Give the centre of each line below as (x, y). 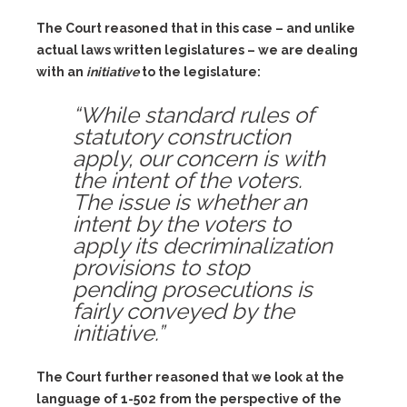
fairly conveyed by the (184, 311)
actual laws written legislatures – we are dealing (197, 50)
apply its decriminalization (203, 246)
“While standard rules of (193, 115)
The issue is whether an (190, 202)
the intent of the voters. (188, 180)
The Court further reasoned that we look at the (190, 377)
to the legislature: (200, 72)
